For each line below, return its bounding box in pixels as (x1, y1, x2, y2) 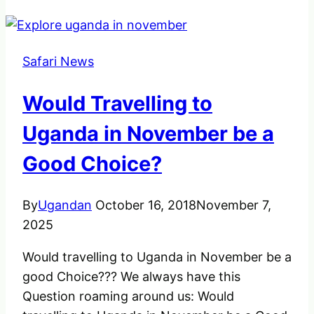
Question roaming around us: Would (22, 288, 234, 303)
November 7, (196, 197, 271, 212)
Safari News (22, 53, 94, 69)
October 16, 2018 (95, 197, 196, 212)
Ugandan (38, 197, 92, 212)
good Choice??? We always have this (22, 268, 240, 284)
